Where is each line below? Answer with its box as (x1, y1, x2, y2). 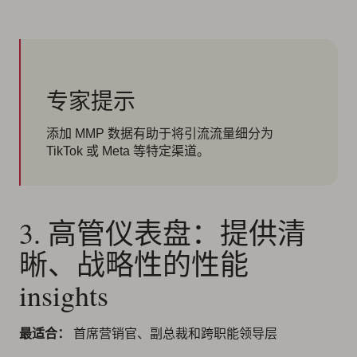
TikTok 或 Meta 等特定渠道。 (46, 144, 210, 159)
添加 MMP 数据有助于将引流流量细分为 (46, 127, 273, 141)
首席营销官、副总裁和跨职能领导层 (70, 327, 277, 341)
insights (19, 276, 108, 315)
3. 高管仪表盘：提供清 (19, 214, 306, 253)
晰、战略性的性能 (19, 245, 249, 284)
